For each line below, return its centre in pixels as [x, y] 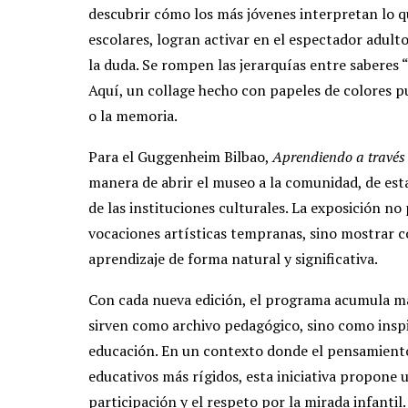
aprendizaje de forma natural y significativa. [233, 258]
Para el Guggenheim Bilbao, [180, 156]
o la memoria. [133, 115]
